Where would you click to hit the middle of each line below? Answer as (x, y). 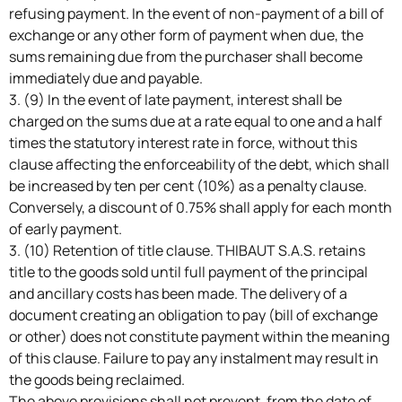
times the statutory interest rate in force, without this (183, 142)
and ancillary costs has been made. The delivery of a (178, 293)
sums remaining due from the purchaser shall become (186, 56)
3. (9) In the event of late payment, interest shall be (175, 99)
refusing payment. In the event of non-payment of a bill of (197, 13)
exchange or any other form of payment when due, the (186, 35)
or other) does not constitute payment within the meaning (199, 336)
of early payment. (66, 228)
